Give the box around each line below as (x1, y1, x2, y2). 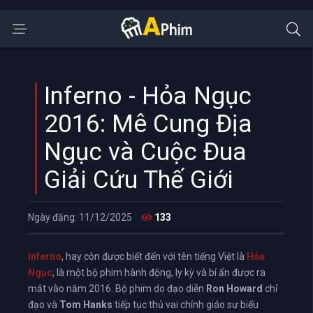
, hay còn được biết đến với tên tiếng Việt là (61, 251, 247, 262)
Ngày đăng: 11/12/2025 (28, 212, 132, 223)
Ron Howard (206, 283, 263, 294)
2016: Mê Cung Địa (44, 110, 252, 138)
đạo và (28, 299, 59, 310)
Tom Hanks (59, 299, 112, 310)
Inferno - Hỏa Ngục (44, 82, 252, 110)
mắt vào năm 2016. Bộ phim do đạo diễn (28, 283, 206, 294)
